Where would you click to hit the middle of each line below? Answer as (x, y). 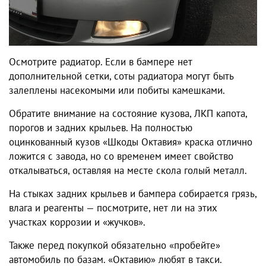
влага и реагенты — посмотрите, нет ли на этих (113, 208)
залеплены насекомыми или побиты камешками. (117, 91)
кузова (175, 114)
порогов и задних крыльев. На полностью (101, 128)
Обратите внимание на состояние (85, 114)
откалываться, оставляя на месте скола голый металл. (128, 171)
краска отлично (217, 142)
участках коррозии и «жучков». (77, 222)
